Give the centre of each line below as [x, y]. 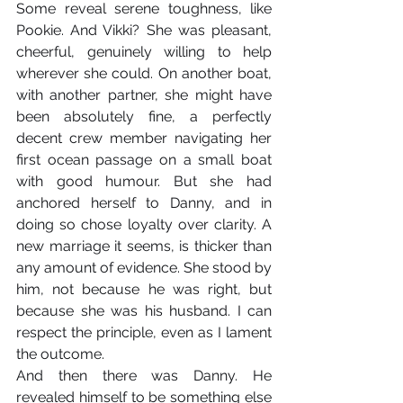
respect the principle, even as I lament [144, 332]
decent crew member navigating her [144, 138]
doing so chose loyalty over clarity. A [144, 224]
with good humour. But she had [144, 181]
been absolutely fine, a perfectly [144, 116]
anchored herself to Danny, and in [144, 203]
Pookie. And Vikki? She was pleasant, [144, 30]
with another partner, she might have [144, 95]
